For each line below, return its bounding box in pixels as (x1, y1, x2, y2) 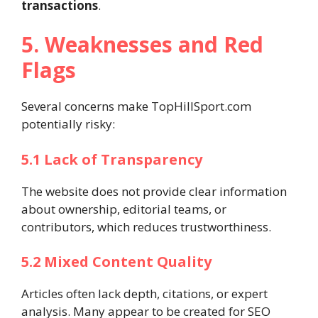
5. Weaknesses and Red (21, 30, 263, 59)
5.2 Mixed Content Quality (21, 252, 212, 271)
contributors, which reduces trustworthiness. (21, 218, 271, 235)
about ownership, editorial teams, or (21, 200, 226, 217)
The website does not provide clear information (21, 182, 287, 199)
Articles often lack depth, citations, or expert (21, 285, 268, 302)
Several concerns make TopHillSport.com (21, 98, 251, 114)
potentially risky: (21, 116, 115, 132)
